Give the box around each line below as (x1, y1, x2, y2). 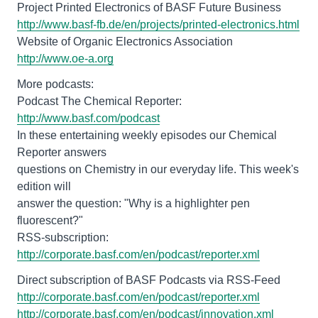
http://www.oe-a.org (17, 53, 114, 65)
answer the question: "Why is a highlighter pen (17, 197, 250, 209)
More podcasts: (17, 78, 94, 90)
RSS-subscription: (17, 231, 109, 243)
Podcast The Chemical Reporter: (17, 95, 182, 107)
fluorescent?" (17, 214, 83, 226)
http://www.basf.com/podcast (17, 112, 160, 124)
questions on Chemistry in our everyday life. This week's (17, 163, 299, 175)
